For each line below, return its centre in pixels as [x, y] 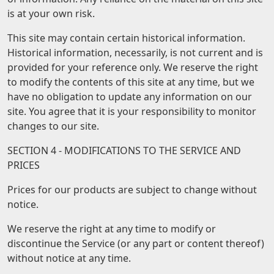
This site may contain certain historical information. [126, 38]
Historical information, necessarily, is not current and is [135, 53]
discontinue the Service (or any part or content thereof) [136, 243]
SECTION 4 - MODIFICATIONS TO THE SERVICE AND [124, 150]
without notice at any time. [69, 258]
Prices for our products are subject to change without [132, 190]
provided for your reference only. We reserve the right [133, 67]
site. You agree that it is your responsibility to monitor [132, 111]
